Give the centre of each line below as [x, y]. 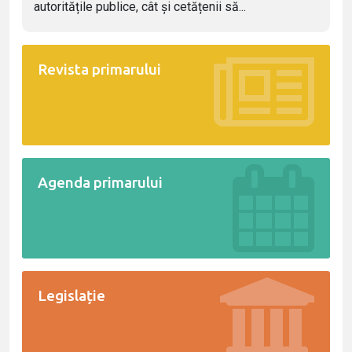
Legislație [71, 295]
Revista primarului [99, 69]
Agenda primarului [100, 182]
